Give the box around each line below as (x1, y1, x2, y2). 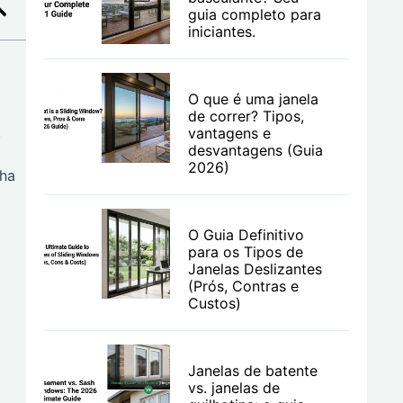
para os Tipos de (187, 243, 303, 261)
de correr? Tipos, (187, 107, 304, 125)
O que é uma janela (187, 90, 318, 108)
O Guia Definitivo (187, 226, 304, 244)
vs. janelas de (187, 379, 280, 397)
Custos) (187, 294, 241, 312)
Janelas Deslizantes (187, 260, 322, 278)
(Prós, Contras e (187, 277, 299, 295)
